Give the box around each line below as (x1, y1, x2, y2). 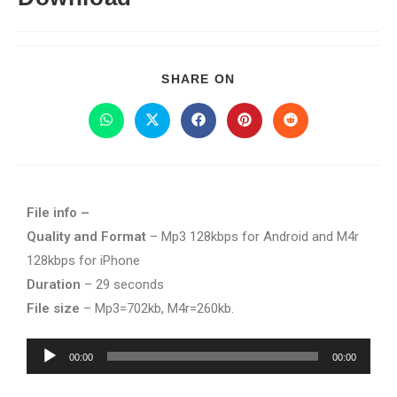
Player (26, 366, 63, 381)
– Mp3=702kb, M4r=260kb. (80, 300, 234, 316)
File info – (27, 205, 90, 221)
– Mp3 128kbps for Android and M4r (146, 229, 359, 245)
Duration (27, 276, 81, 292)
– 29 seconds (81, 276, 164, 292)
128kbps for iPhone (27, 253, 140, 269)
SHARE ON (161, 72, 236, 86)
